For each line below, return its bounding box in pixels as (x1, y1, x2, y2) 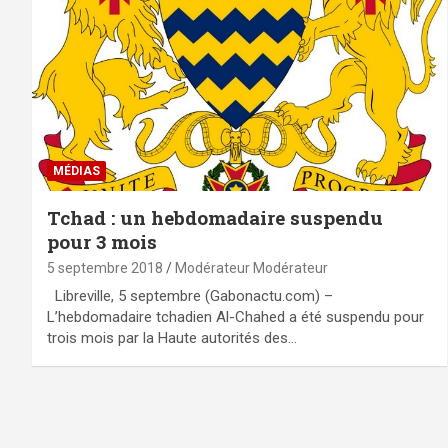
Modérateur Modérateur (175, 260, 328, 277)
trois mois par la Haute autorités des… (47, 329, 297, 348)
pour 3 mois (47, 229, 157, 255)
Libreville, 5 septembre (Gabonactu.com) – (47, 287, 333, 306)
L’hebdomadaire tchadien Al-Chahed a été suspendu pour (47, 308, 424, 327)
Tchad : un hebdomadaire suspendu (47, 205, 383, 231)
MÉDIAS (53, 164, 100, 179)
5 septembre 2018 (47, 260, 163, 277)
